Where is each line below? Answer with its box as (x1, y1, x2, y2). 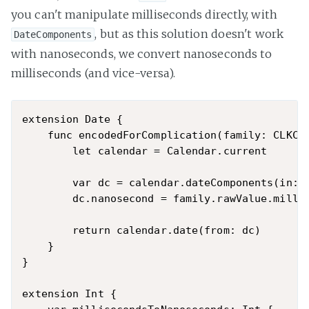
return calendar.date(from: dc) (22, 223, 261, 237)
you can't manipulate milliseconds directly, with (11, 8, 277, 22)
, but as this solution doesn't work (94, 27, 283, 41)
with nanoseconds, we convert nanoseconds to (11, 47, 272, 61)
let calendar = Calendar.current (22, 144, 268, 157)
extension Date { (22, 112, 123, 126)
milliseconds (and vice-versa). (11, 66, 176, 81)
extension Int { (22, 287, 117, 300)
